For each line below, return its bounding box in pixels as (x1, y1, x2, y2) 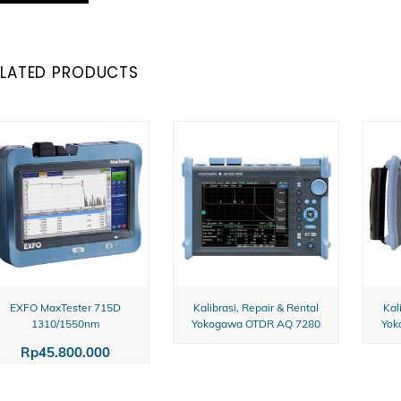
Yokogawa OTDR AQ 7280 (191, 316, 320, 330)
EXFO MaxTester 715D (10, 300, 122, 314)
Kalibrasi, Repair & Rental (192, 300, 319, 314)
